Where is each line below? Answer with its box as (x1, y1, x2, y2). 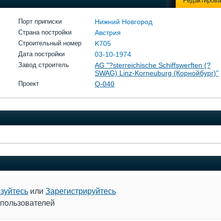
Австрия (95, 29, 121, 37)
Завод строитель (18, 61, 69, 69)
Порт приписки (18, 18, 62, 25)
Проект (18, 80, 39, 87)
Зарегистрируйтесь (45, 187, 116, 195)
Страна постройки (18, 29, 72, 36)
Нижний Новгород (95, 18, 152, 26)
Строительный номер (18, 39, 81, 47)
